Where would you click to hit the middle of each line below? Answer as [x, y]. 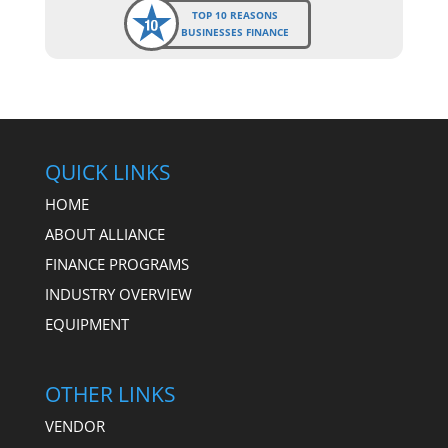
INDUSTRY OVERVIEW [118, 293]
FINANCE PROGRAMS [116, 263]
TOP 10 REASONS [235, 15]
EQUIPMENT [86, 323]
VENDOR [74, 426]
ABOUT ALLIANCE [104, 233]
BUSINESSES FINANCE [235, 32]
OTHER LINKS [110, 394]
